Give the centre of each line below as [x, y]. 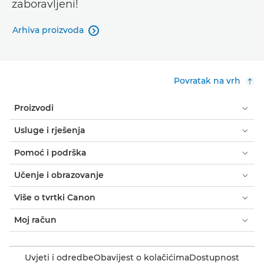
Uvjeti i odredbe [59, 258]
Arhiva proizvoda [48, 30]
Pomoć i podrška [50, 153]
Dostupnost [214, 258]
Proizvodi [34, 108]
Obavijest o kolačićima [141, 258]
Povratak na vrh [207, 81]
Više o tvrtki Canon [55, 197]
